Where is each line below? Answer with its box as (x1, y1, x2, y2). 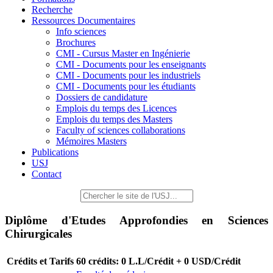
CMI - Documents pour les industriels (55, 70, 200, 80)
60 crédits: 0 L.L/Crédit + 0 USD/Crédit (76, 256, 241, 267)
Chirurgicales (5, 227, 72, 240)
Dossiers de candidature (55, 92, 147, 102)
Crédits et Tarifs (7, 256, 74, 267)
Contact (31, 169, 62, 179)
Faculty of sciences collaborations (55, 125, 185, 135)
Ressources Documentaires (31, 15, 135, 26)
